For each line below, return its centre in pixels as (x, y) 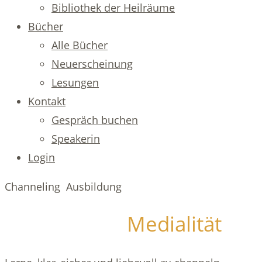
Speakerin (76, 139)
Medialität (172, 224)
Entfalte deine (63, 225)
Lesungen (75, 82)
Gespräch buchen (95, 120)
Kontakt (47, 101)
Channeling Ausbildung (63, 187)
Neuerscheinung (92, 64)
